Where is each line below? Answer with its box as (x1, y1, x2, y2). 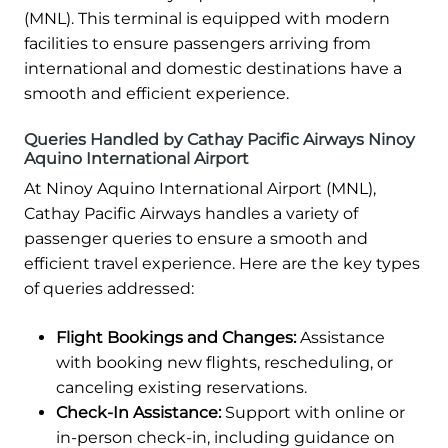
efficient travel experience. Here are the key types (24, 254, 420, 274)
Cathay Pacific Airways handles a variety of (24, 204, 358, 224)
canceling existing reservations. (56, 378, 307, 398)
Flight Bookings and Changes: (56, 328, 296, 348)
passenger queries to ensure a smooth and (24, 229, 368, 249)
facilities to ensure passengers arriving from (24, 34, 371, 54)
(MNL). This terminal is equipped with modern (24, 9, 390, 29)
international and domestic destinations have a (24, 59, 402, 79)
